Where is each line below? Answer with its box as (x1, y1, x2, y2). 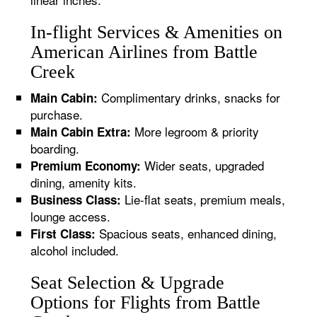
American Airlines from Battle (30, 42, 258, 62)
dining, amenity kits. (30, 173, 137, 191)
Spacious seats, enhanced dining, (96, 224, 277, 242)
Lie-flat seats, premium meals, (121, 190, 286, 208)
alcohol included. (30, 241, 120, 259)
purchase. (30, 105, 83, 123)
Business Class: (30, 191, 122, 208)
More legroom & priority (131, 122, 260, 140)
